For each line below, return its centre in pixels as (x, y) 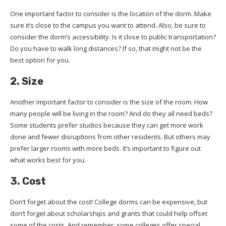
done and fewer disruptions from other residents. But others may (110, 137)
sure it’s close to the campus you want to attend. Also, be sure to (108, 25)
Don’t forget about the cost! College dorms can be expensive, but (109, 202)
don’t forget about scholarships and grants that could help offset (109, 214)
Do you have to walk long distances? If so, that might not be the (106, 49)
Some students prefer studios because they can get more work (107, 125)
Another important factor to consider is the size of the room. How (109, 102)
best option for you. (40, 60)
